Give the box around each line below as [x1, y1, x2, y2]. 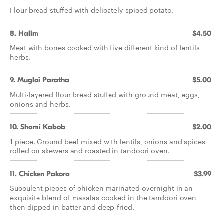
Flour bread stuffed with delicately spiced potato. [10, 5, 174, 15]
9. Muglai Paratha [10, 75, 69, 84]
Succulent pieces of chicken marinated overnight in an [10, 183, 193, 193]
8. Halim [10, 29, 38, 37]
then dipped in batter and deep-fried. [10, 202, 134, 212]
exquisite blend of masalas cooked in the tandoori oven [10, 192, 196, 202]
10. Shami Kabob [10, 122, 65, 131]
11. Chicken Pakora [10, 169, 70, 178]
